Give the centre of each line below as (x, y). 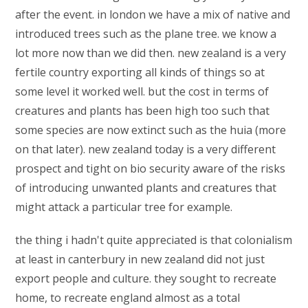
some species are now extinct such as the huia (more (151, 130)
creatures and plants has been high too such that (143, 111)
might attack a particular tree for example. (125, 207)
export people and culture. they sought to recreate (146, 278)
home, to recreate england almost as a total (128, 298)
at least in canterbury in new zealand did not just (140, 259)
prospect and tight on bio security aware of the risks (151, 168)
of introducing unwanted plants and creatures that (146, 188)
